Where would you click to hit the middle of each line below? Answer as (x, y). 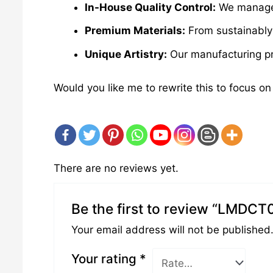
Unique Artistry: (126, 54)
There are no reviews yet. (116, 168)
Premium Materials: (135, 31)
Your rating (105, 259)
